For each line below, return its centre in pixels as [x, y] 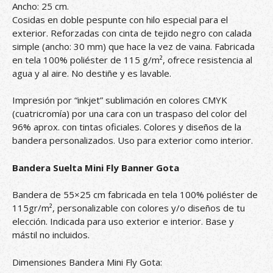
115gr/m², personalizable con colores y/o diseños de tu [129, 208]
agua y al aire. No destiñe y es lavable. [92, 73]
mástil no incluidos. [51, 235]
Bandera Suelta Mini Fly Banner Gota [96, 167]
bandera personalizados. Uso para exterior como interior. [133, 140]
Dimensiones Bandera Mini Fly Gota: [87, 262]
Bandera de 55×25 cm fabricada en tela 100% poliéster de [135, 195]
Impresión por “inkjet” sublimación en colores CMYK [120, 100]
